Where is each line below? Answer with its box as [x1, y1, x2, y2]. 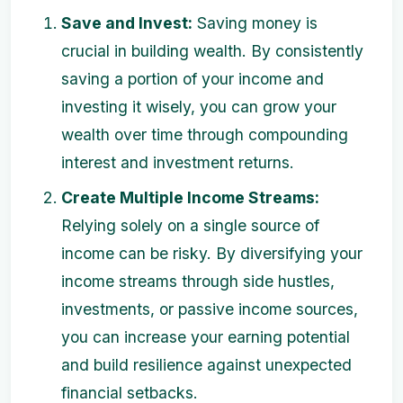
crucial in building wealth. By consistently [61, 41, 363, 60]
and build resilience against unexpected [61, 355, 352, 374]
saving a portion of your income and [61, 69, 324, 88]
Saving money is [193, 13, 318, 32]
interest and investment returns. [61, 153, 294, 172]
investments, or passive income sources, [61, 300, 358, 318]
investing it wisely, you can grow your [61, 97, 336, 116]
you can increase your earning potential [61, 327, 350, 346]
